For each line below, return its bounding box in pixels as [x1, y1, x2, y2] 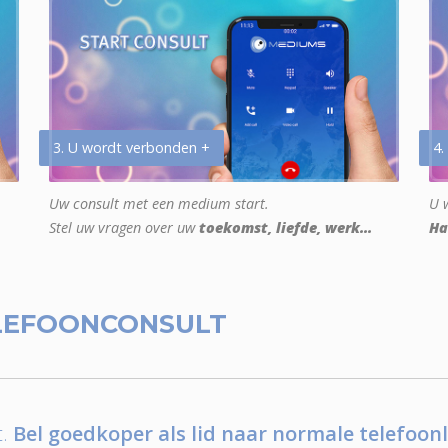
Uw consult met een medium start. [49, 194, 269, 214]
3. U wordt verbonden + [53, 138, 210, 158]
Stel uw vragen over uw [49, 218, 199, 238]
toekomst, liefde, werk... [199, 218, 372, 238]
